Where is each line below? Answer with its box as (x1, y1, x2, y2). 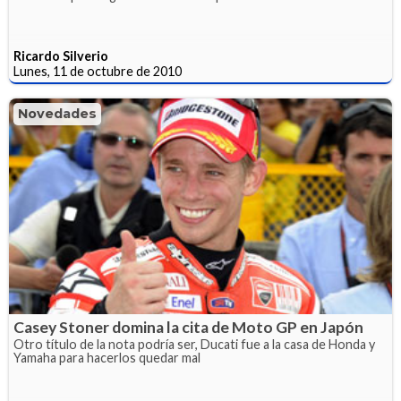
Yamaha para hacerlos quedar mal (13, 349, 200, 365)
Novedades (18, 106, 97, 123)
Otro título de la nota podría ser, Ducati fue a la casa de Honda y (13, 336, 375, 352)
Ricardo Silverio (13, 48, 108, 64)
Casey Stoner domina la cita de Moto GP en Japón (13, 317, 363, 337)
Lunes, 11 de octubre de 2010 (13, 64, 182, 80)
